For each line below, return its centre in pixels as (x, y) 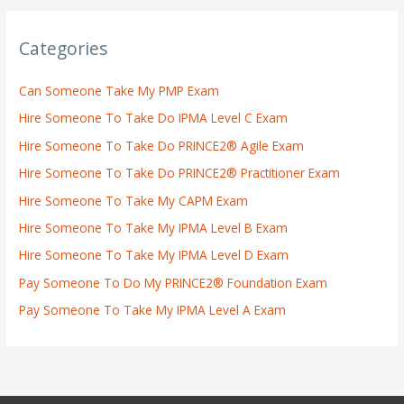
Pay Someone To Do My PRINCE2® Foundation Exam (174, 282)
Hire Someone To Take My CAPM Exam (134, 200)
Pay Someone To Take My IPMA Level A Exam (153, 310)
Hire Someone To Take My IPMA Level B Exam (154, 227)
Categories (64, 48)
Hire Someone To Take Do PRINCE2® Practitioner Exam (180, 173)
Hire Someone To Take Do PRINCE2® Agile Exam (162, 145)
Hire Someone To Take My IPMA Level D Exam (154, 255)
